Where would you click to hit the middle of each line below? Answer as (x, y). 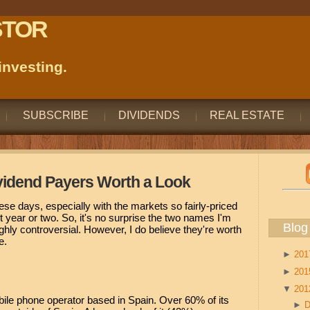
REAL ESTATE (247, 115)
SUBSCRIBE (54, 115)
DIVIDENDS (149, 115)
